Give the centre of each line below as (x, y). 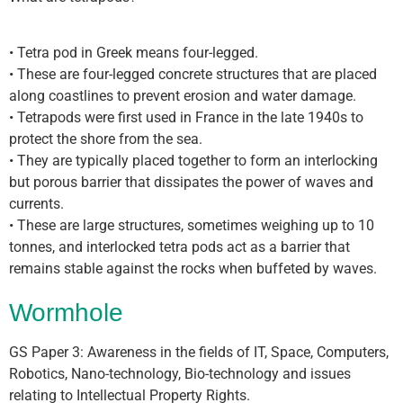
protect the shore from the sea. (106, 139)
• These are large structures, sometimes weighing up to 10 (192, 226)
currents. (36, 204)
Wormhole (66, 313)
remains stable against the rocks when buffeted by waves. (193, 269)
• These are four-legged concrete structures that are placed (193, 75)
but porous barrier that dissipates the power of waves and (191, 183)
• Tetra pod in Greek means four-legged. (134, 53)
